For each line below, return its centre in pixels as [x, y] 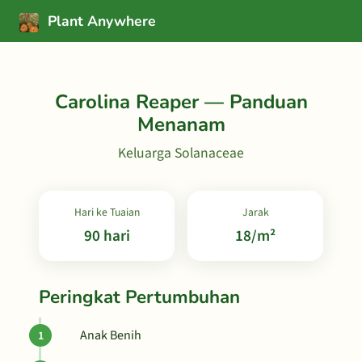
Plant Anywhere [100, 21]
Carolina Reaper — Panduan [181, 102]
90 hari [107, 236]
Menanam [181, 124]
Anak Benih [111, 335]
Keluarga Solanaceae [181, 153]
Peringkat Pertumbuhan [139, 297]
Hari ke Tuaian [107, 212]
